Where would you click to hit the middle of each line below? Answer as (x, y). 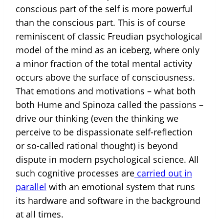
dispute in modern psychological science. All (107, 159)
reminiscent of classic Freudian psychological (109, 36)
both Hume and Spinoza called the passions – (109, 104)
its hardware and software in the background (108, 200)
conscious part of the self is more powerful (104, 9)
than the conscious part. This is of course (100, 22)
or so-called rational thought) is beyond (97, 145)
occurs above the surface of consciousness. (105, 77)
